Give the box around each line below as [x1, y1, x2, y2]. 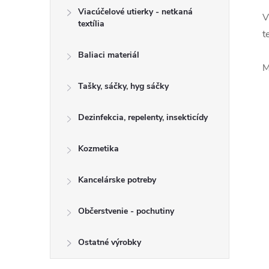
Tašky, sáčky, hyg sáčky [78, 80, 169, 92]
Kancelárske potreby [78, 174, 156, 186]
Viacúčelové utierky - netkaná [78, 6, 193, 17]
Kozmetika [78, 143, 119, 154]
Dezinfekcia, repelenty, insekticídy [78, 112, 208, 123]
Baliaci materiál [78, 49, 139, 61]
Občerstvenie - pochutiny [78, 205, 174, 217]
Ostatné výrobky [78, 237, 141, 248]
